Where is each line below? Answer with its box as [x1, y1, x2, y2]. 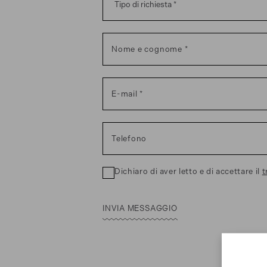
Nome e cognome [111, 44, 182, 54]
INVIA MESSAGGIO [103, 203, 178, 213]
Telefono [111, 133, 147, 143]
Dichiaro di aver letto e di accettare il [114, 166, 262, 176]
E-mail [111, 89, 138, 98]
